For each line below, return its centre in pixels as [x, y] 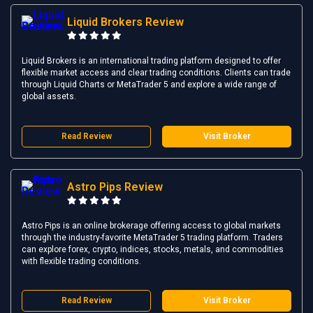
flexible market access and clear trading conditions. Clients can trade [156, 72]
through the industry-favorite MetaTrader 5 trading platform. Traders [152, 237]
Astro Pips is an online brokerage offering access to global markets [151, 225]
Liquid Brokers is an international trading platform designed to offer [151, 60]
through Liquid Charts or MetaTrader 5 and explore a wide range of [149, 84]
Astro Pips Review [115, 187]
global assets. [49, 96]
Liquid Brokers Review [125, 22]
